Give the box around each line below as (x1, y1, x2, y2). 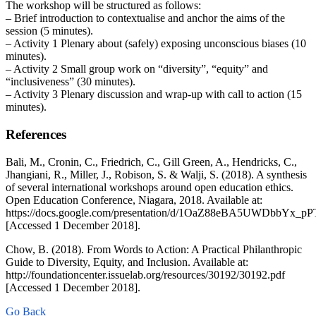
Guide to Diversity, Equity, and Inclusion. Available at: (6, 255, 248, 268)
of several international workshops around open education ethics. (6, 181, 293, 193)
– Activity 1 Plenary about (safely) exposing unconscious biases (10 (6, 37, 306, 50)
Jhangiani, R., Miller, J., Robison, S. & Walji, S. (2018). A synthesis (6, 168, 307, 181)
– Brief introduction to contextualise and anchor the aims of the (6, 12, 285, 25)
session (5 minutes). (6, 25, 93, 37)
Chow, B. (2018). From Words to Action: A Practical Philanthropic (6, 243, 302, 255)
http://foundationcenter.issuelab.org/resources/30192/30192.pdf (6, 268, 285, 281)
